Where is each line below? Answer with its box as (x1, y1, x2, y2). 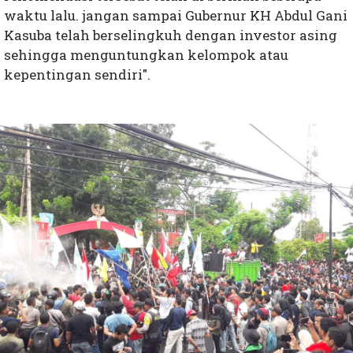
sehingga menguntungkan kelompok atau (4, 46, 288, 65)
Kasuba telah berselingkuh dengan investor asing (4, 26, 337, 45)
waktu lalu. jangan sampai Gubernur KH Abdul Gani (4, 6, 347, 25)
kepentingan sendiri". (4, 65, 150, 84)
